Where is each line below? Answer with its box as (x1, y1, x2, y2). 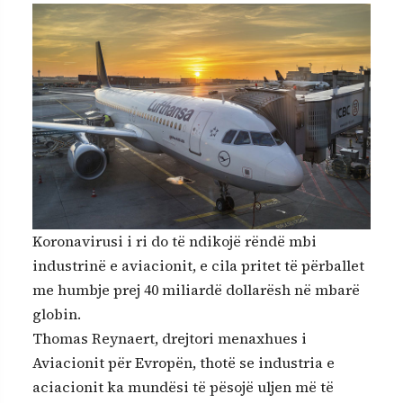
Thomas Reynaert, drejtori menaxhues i (32, 327, 307, 348)
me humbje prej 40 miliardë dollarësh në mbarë (32, 279, 360, 300)
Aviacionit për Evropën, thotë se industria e (32, 352, 335, 372)
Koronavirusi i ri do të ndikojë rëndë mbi (32, 230, 317, 251)
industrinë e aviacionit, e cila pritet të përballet (32, 255, 364, 275)
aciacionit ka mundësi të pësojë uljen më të (32, 376, 334, 397)
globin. (32, 303, 81, 324)
